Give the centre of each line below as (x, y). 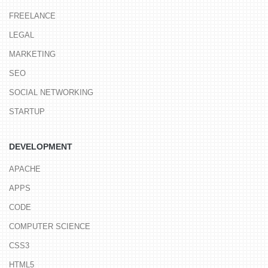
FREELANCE (32, 16)
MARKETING (32, 54)
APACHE (25, 169)
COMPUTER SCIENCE (50, 226)
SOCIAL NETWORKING (51, 92)
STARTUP (27, 111)
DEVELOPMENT (41, 146)
